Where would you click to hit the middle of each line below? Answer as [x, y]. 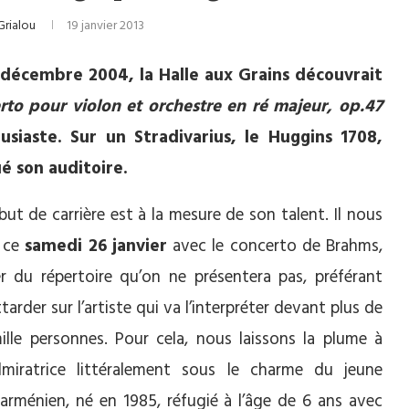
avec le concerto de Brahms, [275, 246]
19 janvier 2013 [105, 26]
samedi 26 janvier [96, 246]
